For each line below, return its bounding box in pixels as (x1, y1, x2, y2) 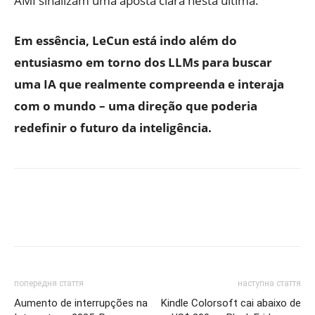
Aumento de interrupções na (14, 297, 148, 309)
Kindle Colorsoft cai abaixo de (161, 297, 301, 309)
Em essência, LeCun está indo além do (14, 32, 237, 49)
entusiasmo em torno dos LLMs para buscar (14, 54, 272, 70)
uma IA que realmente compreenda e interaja (14, 76, 284, 92)
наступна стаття (238, 278, 301, 288)
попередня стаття (14, 278, 84, 288)
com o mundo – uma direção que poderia (14, 98, 257, 114)
